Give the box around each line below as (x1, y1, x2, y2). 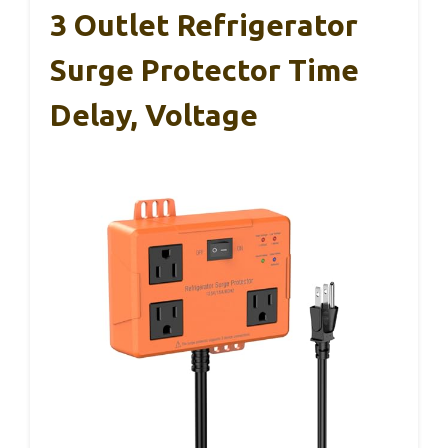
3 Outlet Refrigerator (50, 8, 358, 43)
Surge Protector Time (50, 53, 359, 88)
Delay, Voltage (50, 98, 258, 133)
